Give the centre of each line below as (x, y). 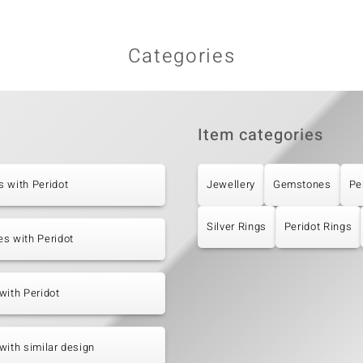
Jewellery (231, 185)
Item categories (261, 135)
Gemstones (302, 185)
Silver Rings (237, 227)
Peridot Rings (318, 227)
